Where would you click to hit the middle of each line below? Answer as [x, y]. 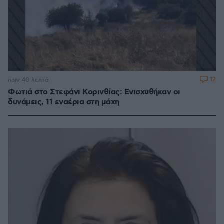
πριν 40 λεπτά [28, 80]
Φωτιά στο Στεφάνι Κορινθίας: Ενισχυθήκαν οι [94, 92]
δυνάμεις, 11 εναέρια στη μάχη [64, 102]
